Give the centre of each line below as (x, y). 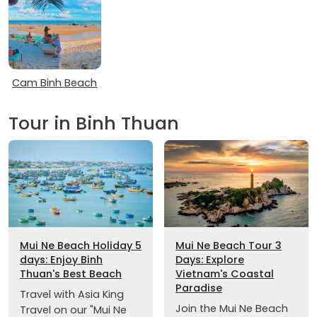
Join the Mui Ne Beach (232, 308)
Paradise (199, 288)
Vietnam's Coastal (225, 273)
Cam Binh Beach (55, 83)
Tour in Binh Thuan (94, 124)
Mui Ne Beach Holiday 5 (81, 245)
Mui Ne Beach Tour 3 (229, 245)
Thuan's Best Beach (71, 273)
